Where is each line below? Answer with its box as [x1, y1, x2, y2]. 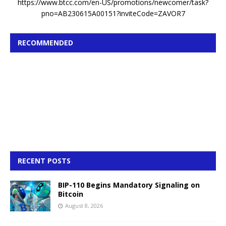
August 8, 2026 [65, 202, 103, 210]
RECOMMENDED [18, 38, 73, 48]
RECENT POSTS [18, 156, 71, 166]
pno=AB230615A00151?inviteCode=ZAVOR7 [41, 9, 185, 19]
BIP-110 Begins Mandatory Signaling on [58, 180, 200, 190]
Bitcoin [58, 189, 83, 199]
